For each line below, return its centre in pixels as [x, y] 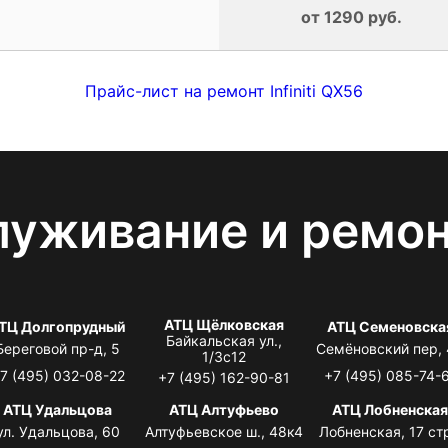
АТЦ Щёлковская [223, 324]
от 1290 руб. [351, 16]
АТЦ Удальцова [58, 409]
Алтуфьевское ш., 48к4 [223, 431]
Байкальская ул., [223, 340]
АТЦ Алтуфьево [223, 409]
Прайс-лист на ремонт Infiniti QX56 [224, 90]
